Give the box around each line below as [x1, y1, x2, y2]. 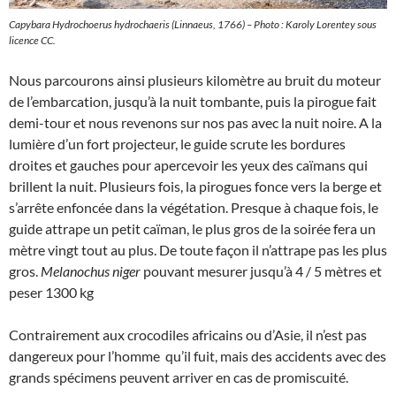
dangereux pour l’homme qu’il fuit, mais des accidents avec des [9, 347, 386, 364]
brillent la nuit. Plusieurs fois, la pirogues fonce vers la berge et [9, 178, 382, 194]
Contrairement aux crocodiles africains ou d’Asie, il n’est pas [9, 326, 367, 343]
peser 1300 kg [9, 284, 94, 301]
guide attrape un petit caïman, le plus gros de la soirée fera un [9, 220, 376, 237]
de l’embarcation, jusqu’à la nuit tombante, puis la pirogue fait [9, 93, 377, 110]
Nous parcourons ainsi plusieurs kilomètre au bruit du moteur [9, 72, 381, 88]
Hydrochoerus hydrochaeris [52, 18, 170, 31]
